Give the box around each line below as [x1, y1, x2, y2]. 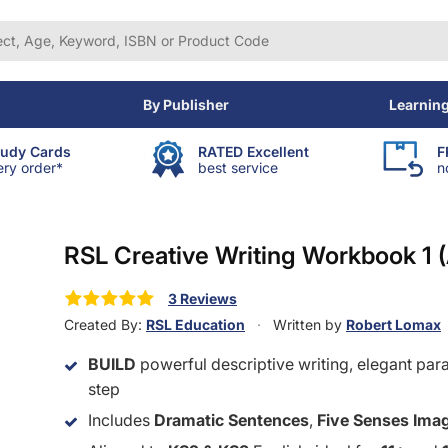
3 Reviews [168, 290, 237, 308]
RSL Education [146, 316, 245, 334]
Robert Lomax [346, 316, 441, 334]
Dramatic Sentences [154, 410, 309, 431]
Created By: [64, 316, 146, 334]
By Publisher [142, 96, 229, 113]
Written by [269, 316, 346, 334]
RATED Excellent [198, 142, 309, 160]
